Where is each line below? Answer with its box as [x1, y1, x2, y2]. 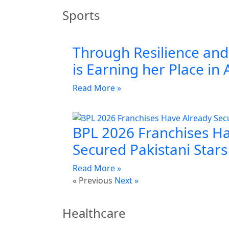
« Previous [73, 174, 112, 186]
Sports [62, 7, 100, 24]
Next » [114, 174, 139, 186]
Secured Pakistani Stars [73, 139, 227, 159]
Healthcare [62, 204, 126, 221]
